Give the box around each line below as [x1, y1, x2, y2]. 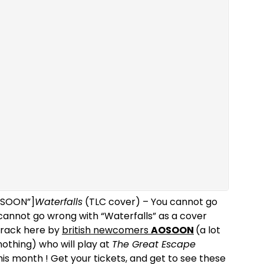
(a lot [196, 223, 220, 237]
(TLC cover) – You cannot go [82, 195, 217, 209]
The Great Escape [112, 237, 196, 251]
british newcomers [62, 223, 151, 237]
